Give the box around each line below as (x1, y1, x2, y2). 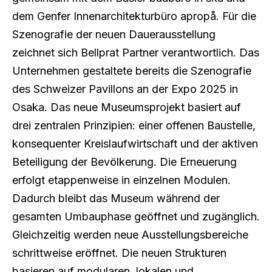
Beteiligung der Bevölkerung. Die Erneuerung (12, 155, 237, 169)
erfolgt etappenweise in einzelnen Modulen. (12, 174, 231, 187)
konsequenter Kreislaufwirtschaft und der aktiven (12, 137, 258, 151)
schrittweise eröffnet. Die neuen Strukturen (12, 246, 226, 260)
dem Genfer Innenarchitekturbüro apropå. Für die (12, 10, 256, 23)
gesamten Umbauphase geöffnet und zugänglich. (12, 210, 260, 223)
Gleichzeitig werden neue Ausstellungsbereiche (12, 228, 248, 242)
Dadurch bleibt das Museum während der (12, 192, 220, 205)
